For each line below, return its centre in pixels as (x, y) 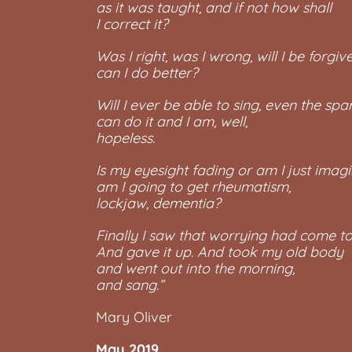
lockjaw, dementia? (158, 203)
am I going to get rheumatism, (193, 187)
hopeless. (125, 138)
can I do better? (147, 73)
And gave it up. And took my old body (220, 252)
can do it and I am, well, (172, 121)
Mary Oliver (134, 317)
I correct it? (132, 24)
